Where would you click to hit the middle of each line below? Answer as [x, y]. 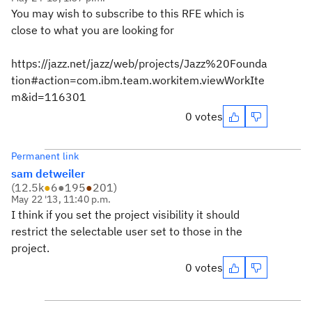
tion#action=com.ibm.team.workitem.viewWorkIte [138, 80]
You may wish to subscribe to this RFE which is [128, 13]
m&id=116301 [49, 97]
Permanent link [45, 156]
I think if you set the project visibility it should [125, 214]
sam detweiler [48, 173]
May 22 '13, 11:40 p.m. [61, 199]
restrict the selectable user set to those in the [127, 231]
